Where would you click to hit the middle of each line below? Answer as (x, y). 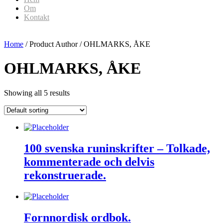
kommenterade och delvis (89, 162)
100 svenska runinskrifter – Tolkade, (117, 148)
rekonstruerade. (65, 175)
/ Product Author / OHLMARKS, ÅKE (87, 44)
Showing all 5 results (37, 93)
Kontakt (37, 17)
